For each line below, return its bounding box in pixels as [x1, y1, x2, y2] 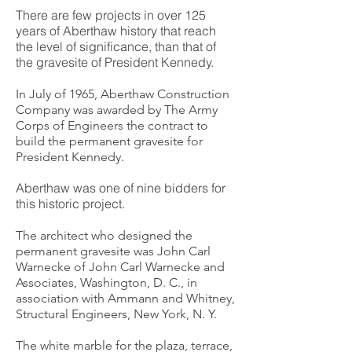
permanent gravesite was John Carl [16, 244, 211, 258]
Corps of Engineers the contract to [16, 118, 208, 133]
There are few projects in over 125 [16, 7, 206, 23]
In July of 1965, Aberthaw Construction [16, 86, 229, 101]
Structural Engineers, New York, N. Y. [16, 306, 223, 321]
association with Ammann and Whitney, [16, 291, 235, 306]
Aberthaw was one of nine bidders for [16, 180, 225, 196]
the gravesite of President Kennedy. [16, 54, 214, 70]
